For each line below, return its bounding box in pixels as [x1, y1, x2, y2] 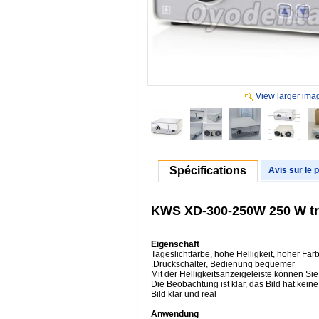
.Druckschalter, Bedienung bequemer [151, 258, 295, 269]
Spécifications [169, 164, 246, 177]
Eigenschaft [151, 239, 199, 249]
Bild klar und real [151, 288, 216, 299]
